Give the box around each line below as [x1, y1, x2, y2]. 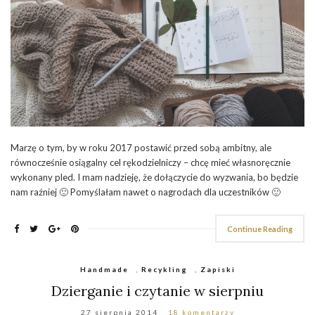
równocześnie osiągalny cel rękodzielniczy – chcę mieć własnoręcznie [11, 156, 290, 168]
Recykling [141, 264, 188, 274]
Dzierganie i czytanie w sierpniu [51, 281, 264, 300]
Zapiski [200, 264, 236, 274]
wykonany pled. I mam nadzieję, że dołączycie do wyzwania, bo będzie [11, 171, 298, 183]
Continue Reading [227, 224, 292, 233]
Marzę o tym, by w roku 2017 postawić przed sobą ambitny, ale [11, 141, 271, 153]
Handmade [79, 264, 129, 274]
